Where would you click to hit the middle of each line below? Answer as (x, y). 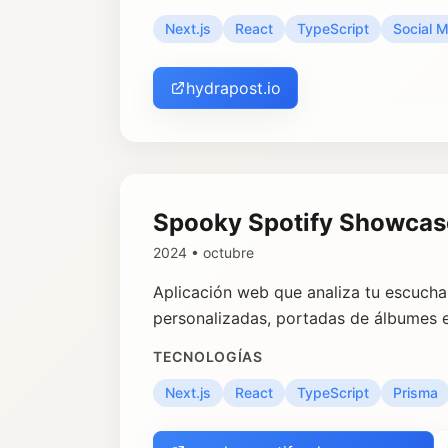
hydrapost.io (233, 88)
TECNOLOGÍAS (208, 356)
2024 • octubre (203, 252)
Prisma (415, 392)
